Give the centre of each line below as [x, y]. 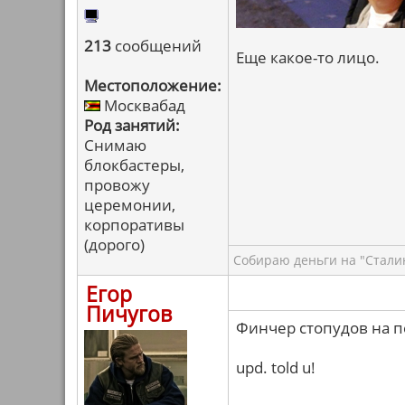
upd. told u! [276, 367]
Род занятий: [132, 125]
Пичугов [129, 314]
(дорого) [114, 245]
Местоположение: [153, 85]
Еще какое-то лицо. [308, 57]
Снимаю [115, 145]
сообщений [156, 46]
